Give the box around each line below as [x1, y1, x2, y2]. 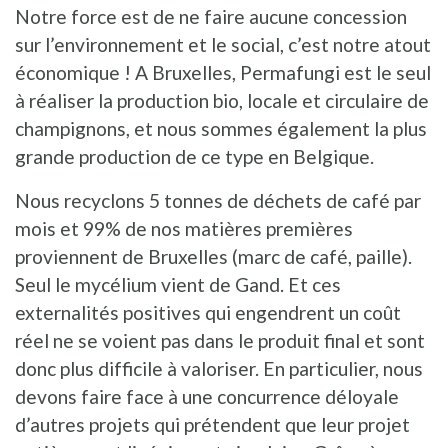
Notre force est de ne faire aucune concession [15, 4, 407, 28]
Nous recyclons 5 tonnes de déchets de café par [15, 188, 421, 212]
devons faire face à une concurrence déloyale [15, 384, 399, 408]
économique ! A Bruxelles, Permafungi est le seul [15, 60, 431, 84]
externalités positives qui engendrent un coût [15, 300, 401, 324]
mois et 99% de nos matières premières [15, 216, 353, 240]
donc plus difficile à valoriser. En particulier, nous [15, 356, 423, 380]
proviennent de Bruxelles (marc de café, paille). [15, 244, 412, 268]
